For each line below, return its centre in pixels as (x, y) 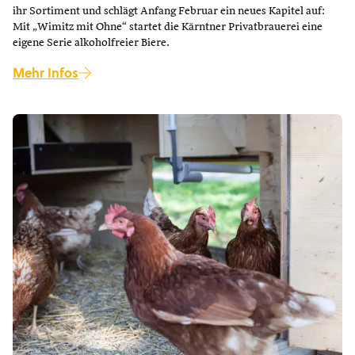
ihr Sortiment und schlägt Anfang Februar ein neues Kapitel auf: (169, 11)
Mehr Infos (46, 73)
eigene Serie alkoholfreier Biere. (91, 43)
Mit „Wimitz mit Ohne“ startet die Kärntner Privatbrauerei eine (168, 27)
